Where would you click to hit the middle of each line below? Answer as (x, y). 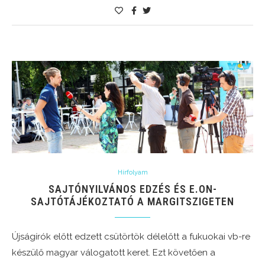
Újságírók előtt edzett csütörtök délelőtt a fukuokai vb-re (131, 237)
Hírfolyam (132, 173)
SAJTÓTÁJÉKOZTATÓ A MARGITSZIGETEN (132, 202)
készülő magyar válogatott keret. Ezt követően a (114, 253)
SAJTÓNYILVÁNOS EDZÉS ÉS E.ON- (132, 189)
